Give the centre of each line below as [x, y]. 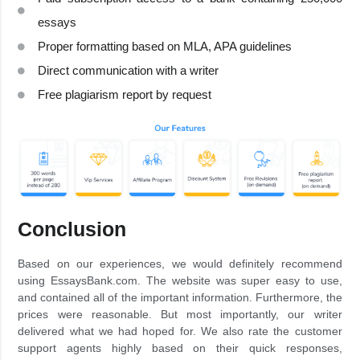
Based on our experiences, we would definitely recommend [180, 264]
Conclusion [72, 229]
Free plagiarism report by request [125, 95]
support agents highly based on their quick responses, [180, 348]
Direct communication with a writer [129, 71]
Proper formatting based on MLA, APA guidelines [165, 47]
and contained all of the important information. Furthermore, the [180, 298]
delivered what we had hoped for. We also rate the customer [180, 331]
